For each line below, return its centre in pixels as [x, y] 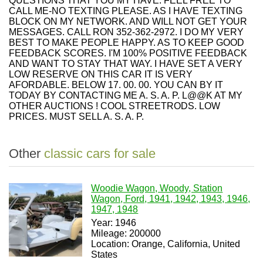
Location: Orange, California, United [166, 244]
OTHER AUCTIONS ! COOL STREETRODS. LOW [114, 106]
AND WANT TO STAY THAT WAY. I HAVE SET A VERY [126, 64]
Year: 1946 [114, 223]
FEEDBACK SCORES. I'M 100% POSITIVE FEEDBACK [128, 53]
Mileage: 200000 [126, 233]
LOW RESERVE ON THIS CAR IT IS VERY [101, 74]
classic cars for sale [100, 154]
